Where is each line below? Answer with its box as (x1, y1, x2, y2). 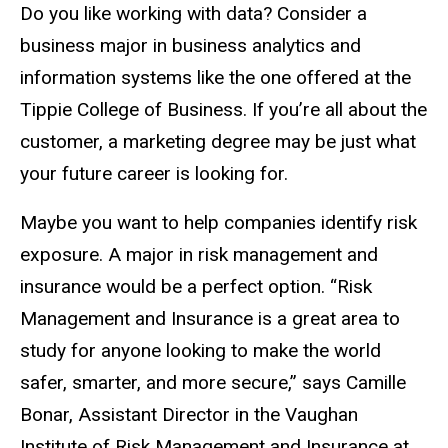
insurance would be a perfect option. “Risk (20, 275, 372, 299)
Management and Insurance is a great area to (20, 307, 400, 331)
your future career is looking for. (20, 162, 288, 186)
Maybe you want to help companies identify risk (20, 211, 417, 235)
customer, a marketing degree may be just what (20, 130, 416, 154)
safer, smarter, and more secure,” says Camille (20, 371, 406, 395)
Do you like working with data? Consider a (20, 2, 367, 26)
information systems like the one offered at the (20, 66, 411, 90)
